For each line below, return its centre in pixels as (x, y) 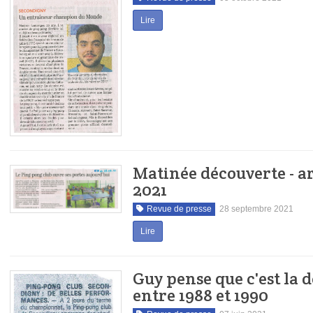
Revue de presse (179, 209)
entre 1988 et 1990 (200, 295)
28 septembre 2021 (256, 209)
